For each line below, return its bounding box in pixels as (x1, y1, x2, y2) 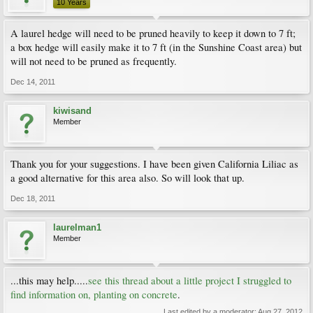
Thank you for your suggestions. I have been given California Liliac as (10, 157, 298, 170)
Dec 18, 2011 (10, 194, 55, 203)
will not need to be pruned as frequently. (10, 54, 177, 68)
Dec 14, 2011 (10, 78, 55, 86)
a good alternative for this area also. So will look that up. (10, 171, 245, 184)
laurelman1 (53, 222, 101, 233)
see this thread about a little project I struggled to (88, 274, 291, 287)
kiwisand (53, 105, 92, 116)
